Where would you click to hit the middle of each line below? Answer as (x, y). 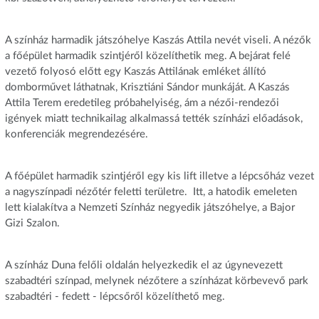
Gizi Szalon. (33, 224)
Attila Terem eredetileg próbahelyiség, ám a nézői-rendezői (142, 103)
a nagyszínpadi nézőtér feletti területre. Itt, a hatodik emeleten (151, 192)
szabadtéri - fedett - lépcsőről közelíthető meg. (115, 297)
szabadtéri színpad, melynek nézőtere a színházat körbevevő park (156, 281)
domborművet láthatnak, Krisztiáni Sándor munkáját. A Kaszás (147, 88)
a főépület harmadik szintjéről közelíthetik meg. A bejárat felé (147, 56)
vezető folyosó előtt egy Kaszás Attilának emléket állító (135, 72)
